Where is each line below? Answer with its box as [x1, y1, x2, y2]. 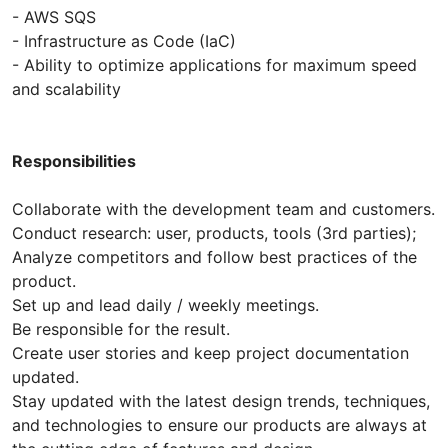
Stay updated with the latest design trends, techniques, [12, 391, 430, 412]
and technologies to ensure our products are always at [12, 415, 427, 436]
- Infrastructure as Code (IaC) [12, 31, 236, 52]
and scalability [12, 79, 121, 100]
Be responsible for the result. [12, 319, 230, 340]
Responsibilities [12, 151, 136, 172]
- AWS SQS [12, 7, 96, 28]
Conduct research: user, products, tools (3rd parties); [12, 223, 416, 244]
